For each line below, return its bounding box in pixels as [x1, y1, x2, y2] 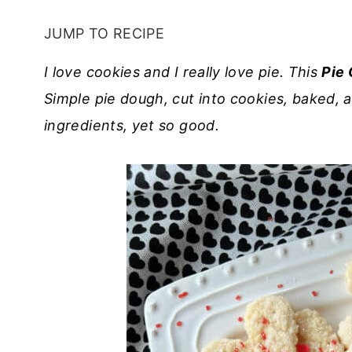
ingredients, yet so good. [44, 117, 224, 134]
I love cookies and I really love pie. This [44, 64, 322, 81]
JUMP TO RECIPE [44, 25, 165, 42]
